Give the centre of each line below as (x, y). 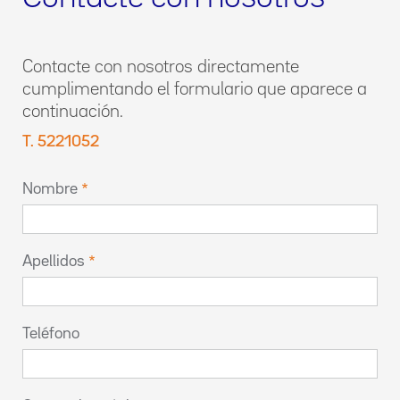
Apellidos (54, 262)
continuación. (73, 112)
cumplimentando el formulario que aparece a (195, 89)
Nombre (50, 189)
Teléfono (51, 334)
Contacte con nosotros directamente (161, 67)
